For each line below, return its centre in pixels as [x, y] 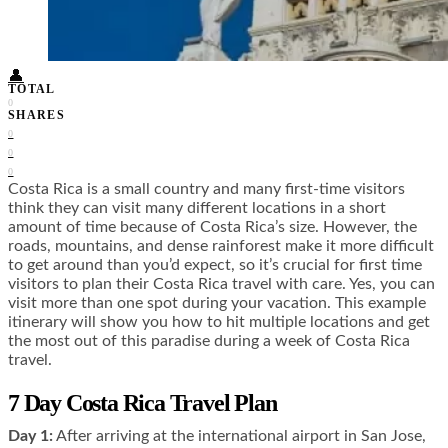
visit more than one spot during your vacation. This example [217, 303]
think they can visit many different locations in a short [197, 208]
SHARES [37, 115]
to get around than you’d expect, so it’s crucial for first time [215, 265]
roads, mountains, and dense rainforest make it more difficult [221, 246]
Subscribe [93, 41]
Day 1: [30, 436]
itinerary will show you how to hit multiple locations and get [219, 322]
